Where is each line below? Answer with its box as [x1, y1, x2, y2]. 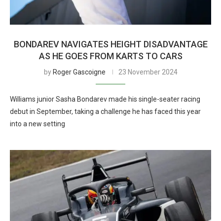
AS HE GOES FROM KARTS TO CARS [38, 51, 183, 61]
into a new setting [10, 120, 65, 128]
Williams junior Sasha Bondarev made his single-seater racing [10, 95, 200, 103]
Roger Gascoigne [52, 68, 106, 76]
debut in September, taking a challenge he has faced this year [10, 108, 201, 115]
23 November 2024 [118, 68, 178, 76]
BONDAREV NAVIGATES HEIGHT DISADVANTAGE [13, 39, 208, 49]
